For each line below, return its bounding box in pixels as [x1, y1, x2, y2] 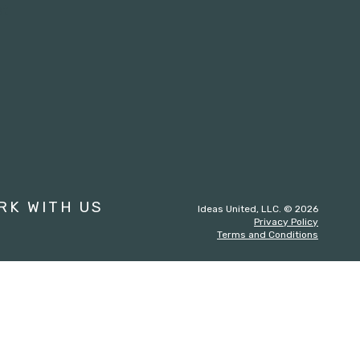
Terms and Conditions [217, 228, 318, 240]
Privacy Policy [254, 215, 318, 227]
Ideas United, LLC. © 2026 [198, 202, 318, 215]
